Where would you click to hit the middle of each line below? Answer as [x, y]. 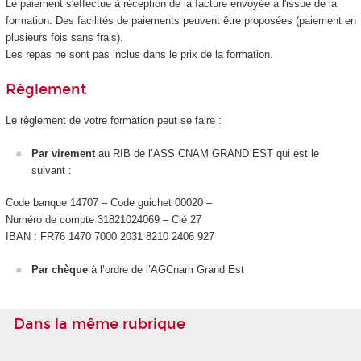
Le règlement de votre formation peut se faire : [113, 121]
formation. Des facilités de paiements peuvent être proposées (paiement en [180, 21]
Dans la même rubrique [100, 324]
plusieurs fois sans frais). [64, 38]
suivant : [52, 170]
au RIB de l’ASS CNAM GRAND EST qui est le [207, 153]
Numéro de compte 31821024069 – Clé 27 [103, 220]
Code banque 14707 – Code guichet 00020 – [108, 203]
